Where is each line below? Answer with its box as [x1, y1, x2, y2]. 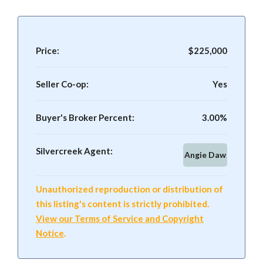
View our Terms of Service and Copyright [36, 213, 204, 224]
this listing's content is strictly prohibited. [36, 198, 209, 209]
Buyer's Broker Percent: [36, 112, 134, 123]
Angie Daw [184, 150, 226, 160]
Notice [36, 228, 64, 238]
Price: [36, 45, 59, 56]
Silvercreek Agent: [36, 146, 113, 156]
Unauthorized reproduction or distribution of [36, 184, 223, 194]
